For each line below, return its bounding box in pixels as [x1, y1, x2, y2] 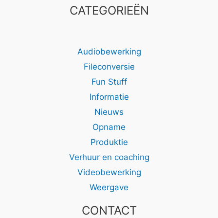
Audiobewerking [77, 47, 141, 57]
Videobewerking [77, 167, 141, 178]
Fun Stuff [91, 77, 127, 87]
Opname [92, 122, 126, 132]
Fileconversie [83, 62, 135, 72]
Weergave [90, 182, 128, 193]
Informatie [89, 92, 129, 102]
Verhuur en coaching [69, 152, 149, 163]
